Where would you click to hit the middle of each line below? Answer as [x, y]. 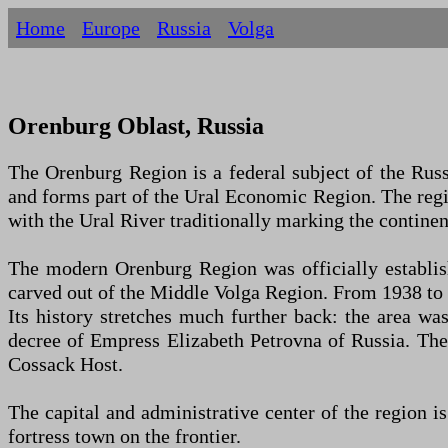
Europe [111, 28]
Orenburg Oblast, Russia [136, 126]
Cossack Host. [65, 364]
